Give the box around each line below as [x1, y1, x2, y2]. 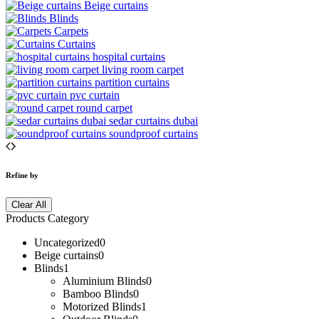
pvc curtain [70, 88, 120, 101]
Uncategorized [34, 236, 100, 249]
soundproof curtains [109, 127, 198, 140]
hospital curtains [93, 50, 165, 63]
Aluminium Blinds [63, 274, 146, 287]
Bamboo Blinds [63, 287, 133, 300]
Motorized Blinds [63, 300, 141, 313]
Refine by [6, 170, 38, 179]
